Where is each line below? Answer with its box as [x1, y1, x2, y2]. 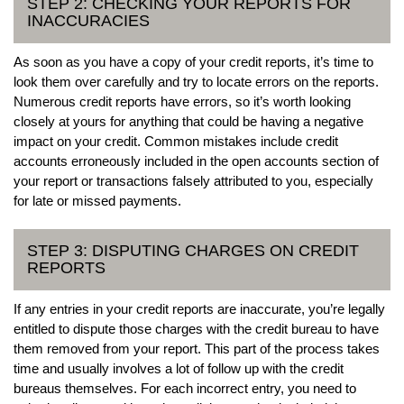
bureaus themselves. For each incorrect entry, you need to [14, 380, 356, 396]
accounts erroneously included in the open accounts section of [14, 152, 379, 169]
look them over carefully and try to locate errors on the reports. [14, 73, 379, 89]
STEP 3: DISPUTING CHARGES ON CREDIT [27, 241, 359, 260]
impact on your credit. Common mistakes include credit [14, 133, 338, 149]
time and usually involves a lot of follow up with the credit [14, 360, 344, 376]
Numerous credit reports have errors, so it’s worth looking [14, 93, 351, 109]
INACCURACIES [27, 11, 150, 30]
